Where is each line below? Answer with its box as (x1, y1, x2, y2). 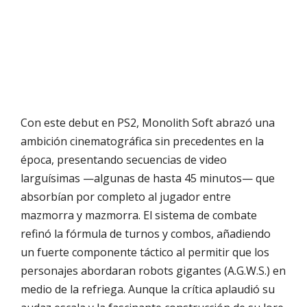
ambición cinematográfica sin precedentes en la (21, 133, 264, 149)
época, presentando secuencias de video (21, 151, 227, 167)
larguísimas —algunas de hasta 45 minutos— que (21, 170, 275, 186)
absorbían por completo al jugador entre (21, 188, 231, 204)
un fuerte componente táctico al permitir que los (21, 244, 269, 260)
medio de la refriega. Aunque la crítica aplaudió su (21, 281, 275, 297)
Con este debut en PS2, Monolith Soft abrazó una (21, 114, 275, 130)
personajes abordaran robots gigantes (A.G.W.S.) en (21, 262, 286, 278)
